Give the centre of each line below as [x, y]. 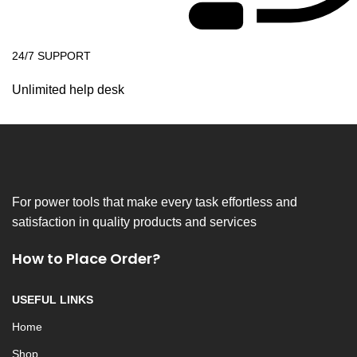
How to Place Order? [86, 258]
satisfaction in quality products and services [134, 222]
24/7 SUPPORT [51, 55]
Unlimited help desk [68, 89]
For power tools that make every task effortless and [155, 202]
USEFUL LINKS [53, 299]
